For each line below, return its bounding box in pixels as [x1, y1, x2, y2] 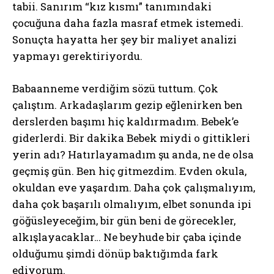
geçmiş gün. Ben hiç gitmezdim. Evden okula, [12, 164, 246, 178]
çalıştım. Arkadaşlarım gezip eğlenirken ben [12, 98, 243, 112]
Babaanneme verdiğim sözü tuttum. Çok [12, 81, 218, 95]
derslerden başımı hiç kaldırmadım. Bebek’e [12, 114, 239, 128]
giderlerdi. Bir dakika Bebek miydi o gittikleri [12, 131, 250, 145]
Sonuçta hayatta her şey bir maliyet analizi [12, 32, 237, 46]
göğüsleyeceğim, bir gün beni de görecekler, [12, 213, 235, 228]
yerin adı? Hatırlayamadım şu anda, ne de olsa [12, 147, 254, 161]
